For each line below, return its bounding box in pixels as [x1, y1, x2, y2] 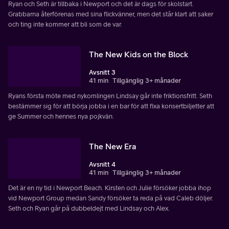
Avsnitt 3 [89, 68, 116, 76]
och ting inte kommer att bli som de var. [8, 20, 122, 28]
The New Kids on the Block [89, 49, 188, 59]
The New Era [89, 141, 136, 151]
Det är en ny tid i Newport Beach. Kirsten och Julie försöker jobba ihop [8, 184, 211, 192]
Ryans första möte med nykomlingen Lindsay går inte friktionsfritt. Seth [8, 91, 212, 100]
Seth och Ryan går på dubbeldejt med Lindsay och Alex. [8, 204, 170, 212]
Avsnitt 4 [89, 160, 116, 168]
